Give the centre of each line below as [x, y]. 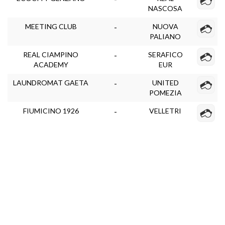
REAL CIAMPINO [51, 54]
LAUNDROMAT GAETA [51, 83]
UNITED [165, 83]
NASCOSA [165, 8]
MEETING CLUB [51, 26]
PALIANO [165, 36]
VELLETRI [165, 111]
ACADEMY [51, 65]
